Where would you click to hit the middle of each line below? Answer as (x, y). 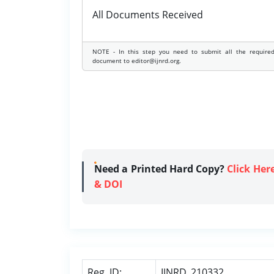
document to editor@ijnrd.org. (137, 61)
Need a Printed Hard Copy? (161, 169)
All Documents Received (148, 15)
